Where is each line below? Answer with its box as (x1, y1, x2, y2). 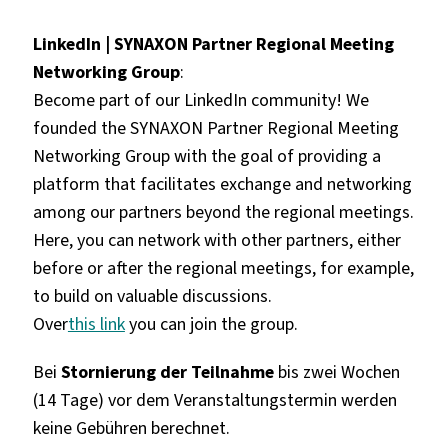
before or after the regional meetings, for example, (32, 255, 414, 280)
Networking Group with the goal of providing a (32, 143, 381, 168)
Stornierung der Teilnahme (56, 359, 274, 384)
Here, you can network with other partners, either (32, 227, 401, 252)
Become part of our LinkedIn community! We (32, 87, 369, 112)
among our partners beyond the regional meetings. (32, 199, 414, 224)
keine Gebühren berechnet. (32, 415, 230, 440)
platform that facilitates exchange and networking (32, 171, 412, 196)
